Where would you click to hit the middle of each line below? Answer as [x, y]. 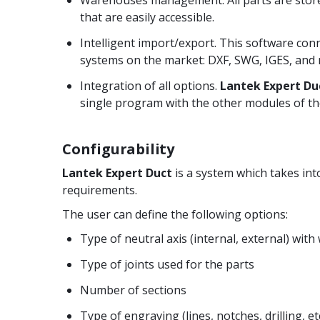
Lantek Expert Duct [117, 172]
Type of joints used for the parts [167, 264]
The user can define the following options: [175, 214]
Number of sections [133, 290]
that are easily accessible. [147, 17]
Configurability [118, 149]
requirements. [100, 190]
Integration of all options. [150, 85]
